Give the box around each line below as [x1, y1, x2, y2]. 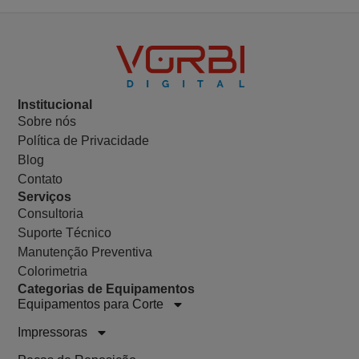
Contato [18, 172, 63, 187]
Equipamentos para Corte [18, 297, 163, 312]
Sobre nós [18, 115, 76, 129]
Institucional [18, 98, 92, 112]
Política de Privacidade [18, 134, 149, 148]
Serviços [18, 190, 71, 204]
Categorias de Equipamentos [18, 282, 195, 296]
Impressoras [18, 325, 87, 340]
